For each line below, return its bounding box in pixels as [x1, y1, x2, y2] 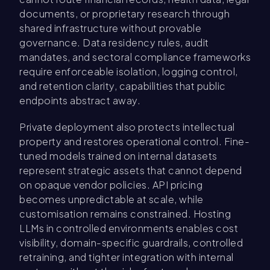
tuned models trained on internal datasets [19, 149, 218, 163]
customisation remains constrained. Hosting [19, 207, 231, 221]
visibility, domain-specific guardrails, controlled [19, 236, 243, 250]
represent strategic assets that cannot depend [19, 164, 242, 177]
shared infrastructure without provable [19, 22, 201, 35]
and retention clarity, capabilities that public [19, 80, 226, 93]
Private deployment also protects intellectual [19, 121, 235, 134]
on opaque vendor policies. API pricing [19, 178, 202, 192]
